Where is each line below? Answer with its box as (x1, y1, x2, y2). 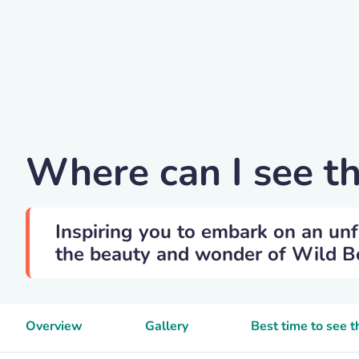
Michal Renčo (50, 127, 127, 144)
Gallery (144, 317, 188, 335)
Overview (26, 317, 83, 335)
